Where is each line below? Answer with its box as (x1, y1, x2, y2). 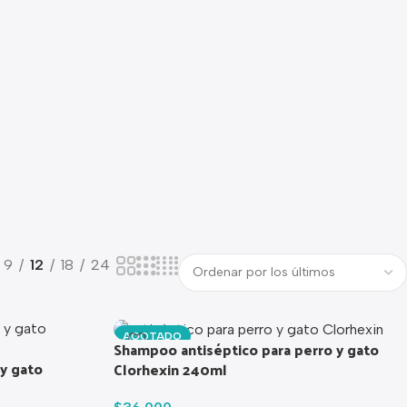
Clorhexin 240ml (114, 356, 228, 382)
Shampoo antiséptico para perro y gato (114, 336, 380, 362)
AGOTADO (123, 330, 183, 342)
